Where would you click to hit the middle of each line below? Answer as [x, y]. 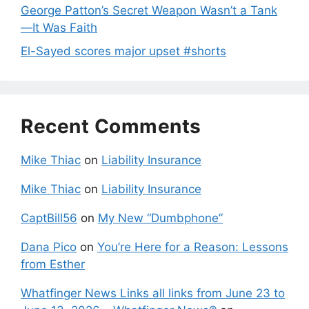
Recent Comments [111, 126]
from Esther [53, 264]
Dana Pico [49, 247]
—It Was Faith [59, 28]
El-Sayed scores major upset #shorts [123, 51]
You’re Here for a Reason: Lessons [193, 247]
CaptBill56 [49, 218]
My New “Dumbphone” [160, 218]
